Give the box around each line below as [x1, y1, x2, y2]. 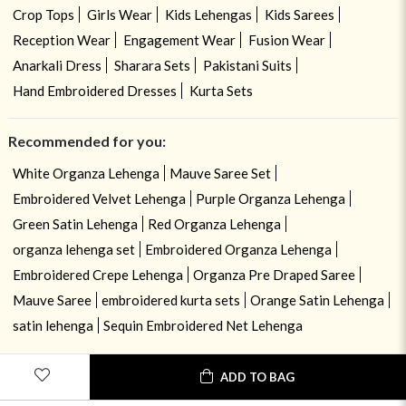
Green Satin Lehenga [12, 216, 138, 233]
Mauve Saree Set [169, 165, 271, 182]
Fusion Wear [247, 32, 325, 49]
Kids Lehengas [164, 6, 252, 24]
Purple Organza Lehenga [195, 190, 345, 208]
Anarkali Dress [12, 57, 101, 74]
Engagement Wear [122, 32, 236, 49]
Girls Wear [86, 6, 152, 24]
